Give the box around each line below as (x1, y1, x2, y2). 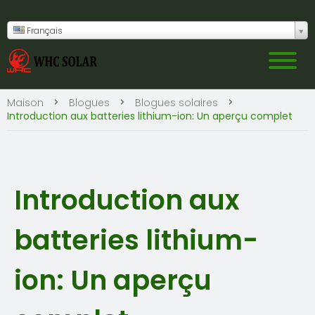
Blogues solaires (135, 96, 218, 110)
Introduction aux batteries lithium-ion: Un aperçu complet (7, 109, 292, 123)
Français (25, 25, 63, 37)
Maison (7, 96, 44, 110)
